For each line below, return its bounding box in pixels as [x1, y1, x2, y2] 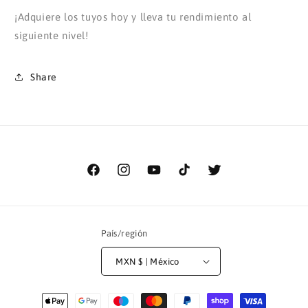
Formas [38, 289, 74, 300]
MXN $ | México [137, 256, 179, 267]
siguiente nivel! [14, 30, 89, 41]
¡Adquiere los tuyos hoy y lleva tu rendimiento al [14, 11, 252, 23]
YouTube [146, 171, 186, 183]
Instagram [115, 171, 164, 183]
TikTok [176, 171, 207, 183]
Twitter [206, 171, 240, 183]
